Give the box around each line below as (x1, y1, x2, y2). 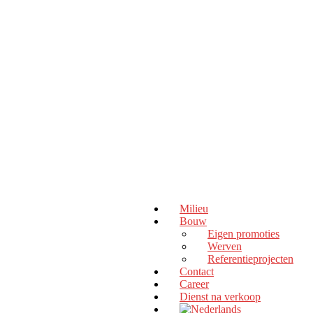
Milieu (180, 203, 208, 214)
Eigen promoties (208, 228, 279, 240)
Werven (208, 240, 242, 252)
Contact (180, 265, 214, 277)
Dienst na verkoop (180, 291, 261, 303)
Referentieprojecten (208, 253, 293, 265)
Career (180, 278, 209, 290)
